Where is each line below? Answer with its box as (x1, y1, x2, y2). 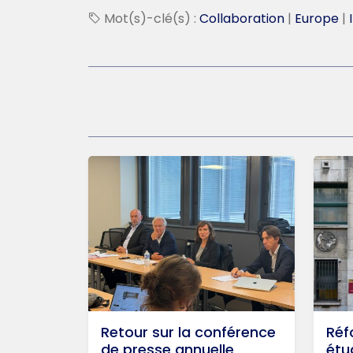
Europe (295, 9, 339, 28)
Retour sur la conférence (101, 322, 276, 343)
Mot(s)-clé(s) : (101, 9, 199, 28)
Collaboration (199, 9, 284, 28)
